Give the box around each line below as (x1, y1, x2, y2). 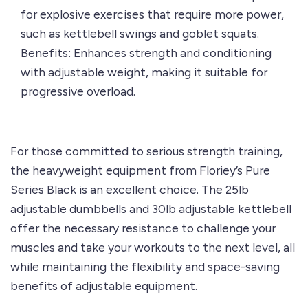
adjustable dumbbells (10, 201, 126, 217)
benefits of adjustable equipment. (10, 278, 197, 294)
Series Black (10, 182, 76, 197)
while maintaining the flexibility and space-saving (10, 259, 280, 274)
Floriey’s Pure (199, 163, 270, 178)
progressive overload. (21, 84, 135, 99)
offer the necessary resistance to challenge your (10, 221, 276, 236)
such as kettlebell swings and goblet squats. (21, 26, 259, 41)
